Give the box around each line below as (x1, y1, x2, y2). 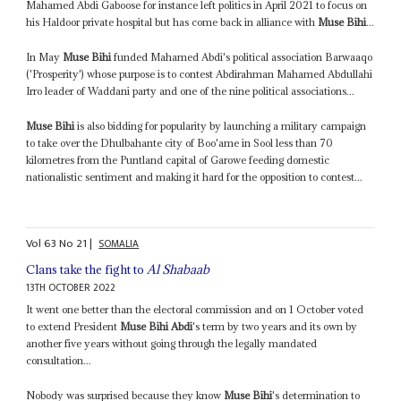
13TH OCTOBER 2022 (26, 279, 116, 297)
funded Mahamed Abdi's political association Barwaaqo (111, 49, 373, 64)
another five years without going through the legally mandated (26, 337, 318, 351)
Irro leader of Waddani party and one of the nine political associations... (26, 83, 355, 98)
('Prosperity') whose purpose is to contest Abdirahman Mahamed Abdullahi (26, 66, 373, 81)
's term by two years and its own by (192, 320, 358, 334)
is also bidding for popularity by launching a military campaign (74, 118, 367, 132)
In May (26, 49, 64, 64)
